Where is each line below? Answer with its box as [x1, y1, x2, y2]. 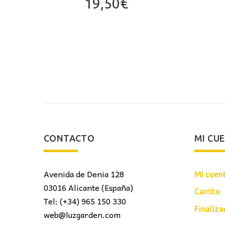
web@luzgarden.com [44, 208, 121, 221]
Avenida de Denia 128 [44, 167, 124, 181]
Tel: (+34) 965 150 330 [44, 194, 126, 208]
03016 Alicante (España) [44, 181, 133, 194]
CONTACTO [44, 133, 95, 144]
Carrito [194, 187, 220, 196]
